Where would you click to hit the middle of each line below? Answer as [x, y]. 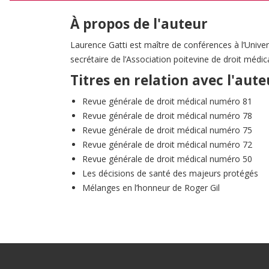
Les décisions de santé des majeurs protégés [170, 173]
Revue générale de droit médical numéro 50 [167, 159]
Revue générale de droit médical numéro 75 [167, 130]
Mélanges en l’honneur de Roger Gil [151, 187]
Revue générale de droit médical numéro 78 [167, 115]
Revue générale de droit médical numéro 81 [167, 101]
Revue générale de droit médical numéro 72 [167, 144]
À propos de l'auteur [139, 23]
